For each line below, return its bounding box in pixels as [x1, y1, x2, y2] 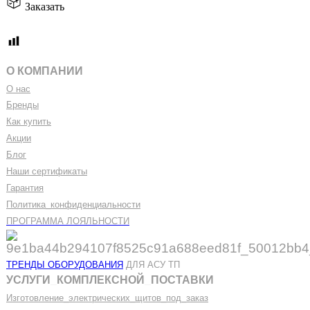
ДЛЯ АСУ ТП [123, 259, 180, 270]
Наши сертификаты [6, 165, 87, 176]
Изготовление [6, 292, 64, 303]
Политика [6, 199, 46, 210]
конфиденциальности [51, 199, 140, 210]
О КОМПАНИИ [6, 64, 83, 77]
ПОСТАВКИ [151, 273, 214, 286]
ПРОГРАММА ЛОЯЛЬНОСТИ [6, 215, 129, 226]
